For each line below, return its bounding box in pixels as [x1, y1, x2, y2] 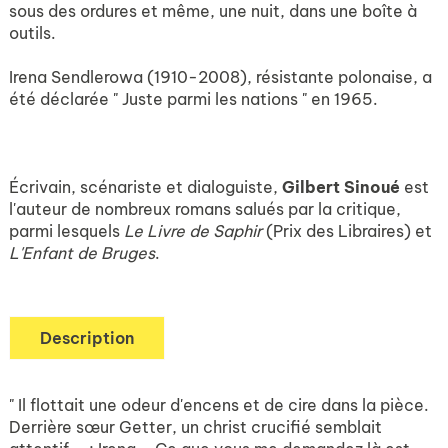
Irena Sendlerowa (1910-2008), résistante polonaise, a [9, 67, 432, 87]
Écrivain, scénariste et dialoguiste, [9, 177, 282, 197]
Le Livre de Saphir [124, 221, 266, 241]
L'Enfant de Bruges [9, 243, 155, 263]
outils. [9, 23, 56, 43]
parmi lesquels [9, 221, 124, 241]
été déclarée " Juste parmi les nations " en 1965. [9, 89, 378, 109]
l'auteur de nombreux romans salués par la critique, [9, 199, 401, 219]
